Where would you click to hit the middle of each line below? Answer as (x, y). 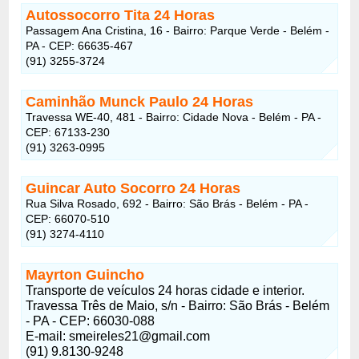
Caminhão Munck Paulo (109, 101)
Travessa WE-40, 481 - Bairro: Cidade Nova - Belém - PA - (174, 117)
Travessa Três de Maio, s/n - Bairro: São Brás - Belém (178, 305)
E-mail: (48, 336)
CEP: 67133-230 (68, 132)
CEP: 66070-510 (68, 218)
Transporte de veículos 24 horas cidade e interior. (165, 290)
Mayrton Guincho (85, 274)
